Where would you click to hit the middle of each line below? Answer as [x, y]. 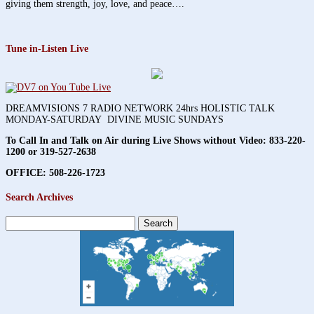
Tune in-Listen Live [47, 49]
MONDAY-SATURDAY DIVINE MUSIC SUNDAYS [115, 120]
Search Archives [39, 197]
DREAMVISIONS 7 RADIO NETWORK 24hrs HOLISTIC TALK [140, 108]
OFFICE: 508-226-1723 [55, 173]
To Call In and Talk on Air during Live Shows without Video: [137, 141]
